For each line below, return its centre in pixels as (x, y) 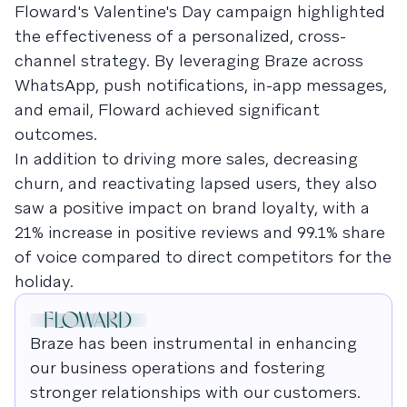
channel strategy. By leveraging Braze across (189, 60)
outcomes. (56, 134)
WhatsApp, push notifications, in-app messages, (201, 84)
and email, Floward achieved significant (167, 109)
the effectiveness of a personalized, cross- (180, 35)
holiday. (44, 281)
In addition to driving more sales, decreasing (186, 158)
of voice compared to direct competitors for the (203, 256)
